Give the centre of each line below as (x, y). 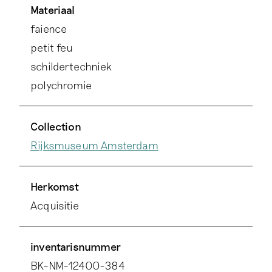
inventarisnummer (76, 247)
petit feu (52, 48)
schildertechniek (71, 66)
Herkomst (55, 187)
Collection (56, 127)
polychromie (61, 85)
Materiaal (53, 10)
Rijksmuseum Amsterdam (94, 145)
